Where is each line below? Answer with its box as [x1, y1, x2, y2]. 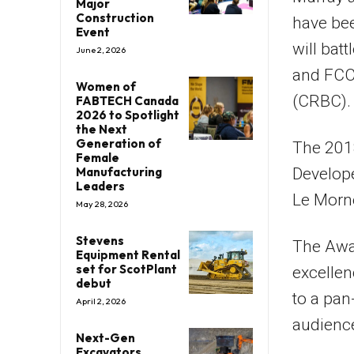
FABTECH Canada [76, 92, 179, 108]
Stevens [76, 232, 124, 248]
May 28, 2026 [76, 198, 128, 209]
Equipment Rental [76, 247, 180, 262]
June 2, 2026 [76, 43, 126, 55]
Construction [76, 9, 154, 25]
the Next [76, 121, 127, 137]
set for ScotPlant [76, 261, 177, 277]
